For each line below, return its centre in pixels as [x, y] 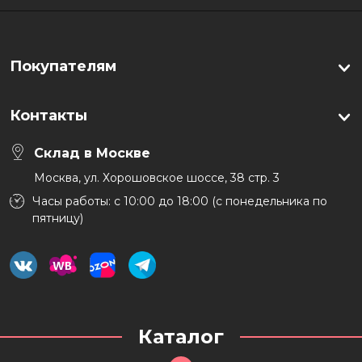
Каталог [181, 337]
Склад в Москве [92, 153]
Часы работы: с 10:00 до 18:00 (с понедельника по [180, 201]
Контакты [48, 116]
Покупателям [63, 66]
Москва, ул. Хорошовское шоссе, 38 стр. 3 [157, 178]
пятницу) [58, 218]
